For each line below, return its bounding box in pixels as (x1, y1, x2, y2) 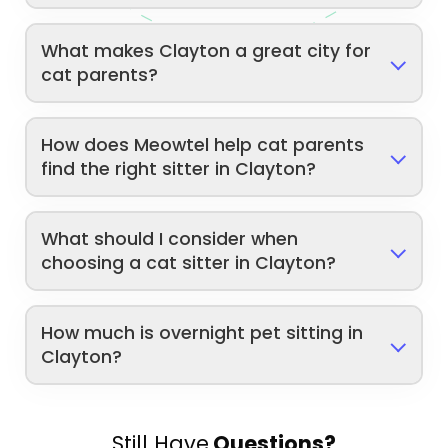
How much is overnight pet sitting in (41, 320, 364, 345)
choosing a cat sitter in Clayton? (41, 250, 337, 275)
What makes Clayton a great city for (41, 38, 372, 63)
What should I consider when (41, 226, 299, 251)
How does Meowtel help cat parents (41, 132, 365, 157)
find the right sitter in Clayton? (41, 156, 317, 181)
